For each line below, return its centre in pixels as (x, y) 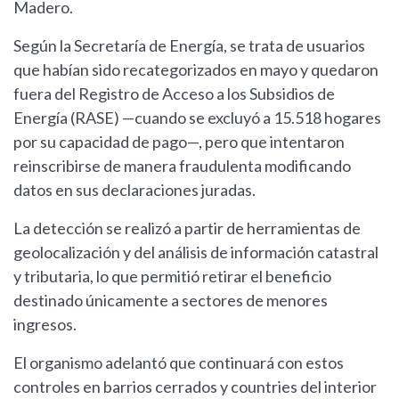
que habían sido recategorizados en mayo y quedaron (196, 70)
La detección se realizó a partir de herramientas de (187, 228)
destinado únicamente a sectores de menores (171, 301)
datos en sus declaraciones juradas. (134, 190)
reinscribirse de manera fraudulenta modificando (182, 166)
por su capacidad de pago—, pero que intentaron (179, 142)
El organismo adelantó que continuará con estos (179, 363)
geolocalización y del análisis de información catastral (196, 252)
